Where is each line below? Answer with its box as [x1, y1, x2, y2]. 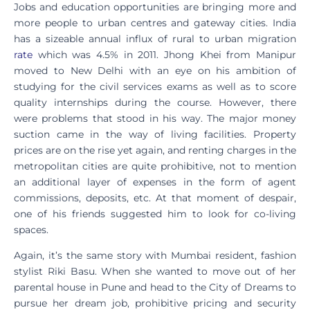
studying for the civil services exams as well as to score [14, 80, 296, 93]
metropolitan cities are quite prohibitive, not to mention [14, 159, 296, 172]
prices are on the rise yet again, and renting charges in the [14, 143, 296, 156]
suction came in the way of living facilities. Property [14, 127, 296, 140]
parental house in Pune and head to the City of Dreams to [14, 280, 296, 293]
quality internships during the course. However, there [14, 95, 296, 109]
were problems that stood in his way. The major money [14, 111, 296, 125]
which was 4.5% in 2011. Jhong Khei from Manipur [33, 48, 296, 61]
